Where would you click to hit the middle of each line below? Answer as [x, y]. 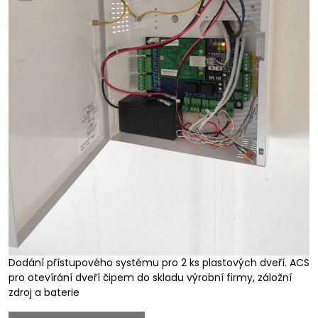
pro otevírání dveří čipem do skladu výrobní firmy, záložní [150, 277]
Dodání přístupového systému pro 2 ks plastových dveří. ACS [159, 262]
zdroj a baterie [44, 292]
